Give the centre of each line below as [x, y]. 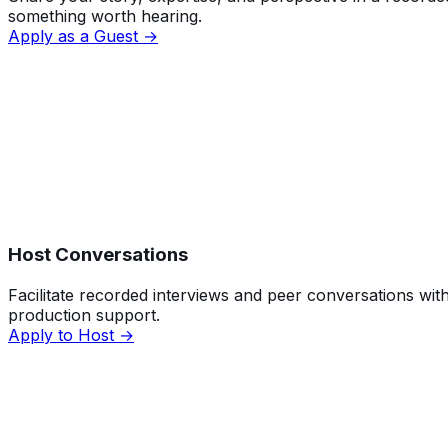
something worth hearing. [105, 16]
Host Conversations [98, 255]
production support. [84, 314]
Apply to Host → [71, 334]
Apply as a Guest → [83, 36]
